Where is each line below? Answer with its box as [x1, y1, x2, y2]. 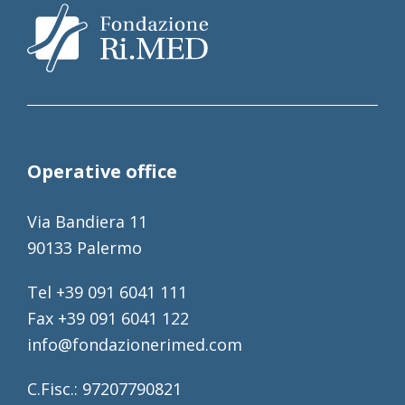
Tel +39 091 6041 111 [26, 281, 187, 304]
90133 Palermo [26, 237, 142, 259]
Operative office [26, 159, 177, 184]
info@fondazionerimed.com [26, 334, 242, 356]
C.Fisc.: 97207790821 [26, 378, 182, 400]
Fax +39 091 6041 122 [26, 307, 189, 330]
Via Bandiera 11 [26, 211, 147, 233]
